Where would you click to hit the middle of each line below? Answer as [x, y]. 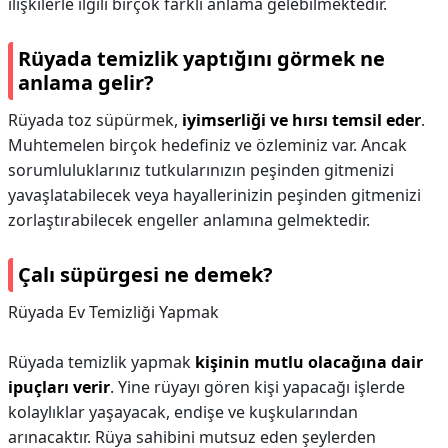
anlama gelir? [86, 82]
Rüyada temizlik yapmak [101, 362]
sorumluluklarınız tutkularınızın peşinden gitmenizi [201, 170]
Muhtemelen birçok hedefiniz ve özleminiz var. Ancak [207, 145]
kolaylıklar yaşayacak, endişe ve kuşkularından [183, 412]
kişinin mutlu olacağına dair [309, 362]
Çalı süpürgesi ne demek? [145, 274]
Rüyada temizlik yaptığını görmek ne [201, 58]
